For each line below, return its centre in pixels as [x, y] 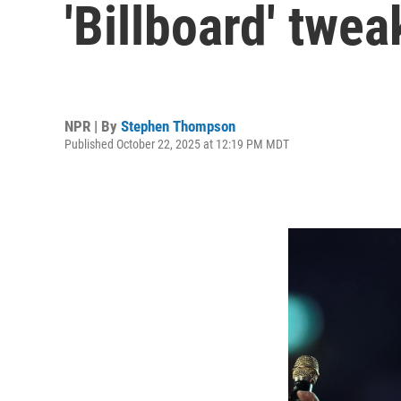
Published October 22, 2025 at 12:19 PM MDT [177, 144]
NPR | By [93, 126]
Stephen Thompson [178, 126]
